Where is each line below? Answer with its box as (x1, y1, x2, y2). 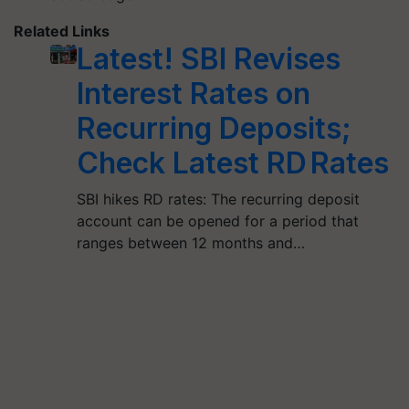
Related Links (14, 22, 110, 40)
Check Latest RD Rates (76, 145, 389, 181)
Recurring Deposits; (76, 110, 351, 146)
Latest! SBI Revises (76, 41, 341, 77)
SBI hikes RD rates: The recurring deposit (76, 190, 360, 208)
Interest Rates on (76, 76, 310, 111)
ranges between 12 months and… (76, 234, 305, 252)
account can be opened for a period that (76, 212, 359, 230)
